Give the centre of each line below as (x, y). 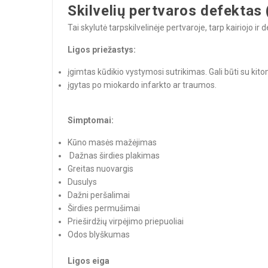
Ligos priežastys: (103, 50)
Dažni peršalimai (100, 195)
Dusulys (83, 182)
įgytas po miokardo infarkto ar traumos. (143, 85)
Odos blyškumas (99, 234)
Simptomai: (92, 120)
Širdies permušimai (105, 208)
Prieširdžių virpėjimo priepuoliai (127, 221)
